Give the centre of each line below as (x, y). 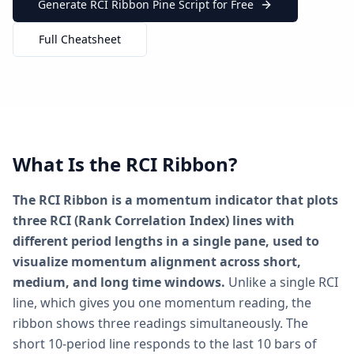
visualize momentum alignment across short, (157, 262)
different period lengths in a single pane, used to (166, 241)
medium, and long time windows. (119, 282)
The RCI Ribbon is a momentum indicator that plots (175, 200)
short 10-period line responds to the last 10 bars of (165, 344)
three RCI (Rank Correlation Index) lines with (154, 220)
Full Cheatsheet (80, 39)
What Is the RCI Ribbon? (125, 164)
